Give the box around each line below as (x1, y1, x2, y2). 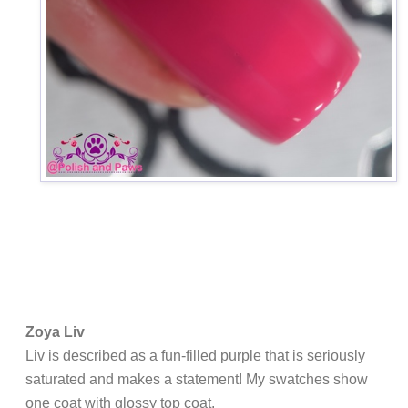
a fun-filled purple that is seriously (149, 347, 365, 363)
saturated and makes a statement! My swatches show (25, 371, 368, 387)
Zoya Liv (25, 323, 85, 340)
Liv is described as (25, 347, 149, 363)
